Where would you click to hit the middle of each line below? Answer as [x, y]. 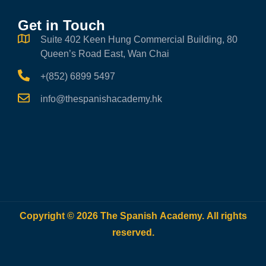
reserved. [133, 233]
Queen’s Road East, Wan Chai [105, 54]
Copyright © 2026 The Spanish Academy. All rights [133, 216]
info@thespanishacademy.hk [101, 99]
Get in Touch [61, 26]
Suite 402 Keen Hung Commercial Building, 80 [139, 40]
